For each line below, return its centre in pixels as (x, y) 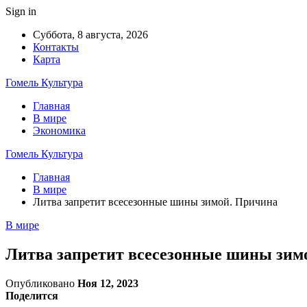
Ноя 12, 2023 (108, 283)
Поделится (32, 295)
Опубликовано (41, 283)
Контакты (56, 47)
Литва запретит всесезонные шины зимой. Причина (155, 202)
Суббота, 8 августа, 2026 (90, 35)
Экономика (59, 131)
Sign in (21, 11)
